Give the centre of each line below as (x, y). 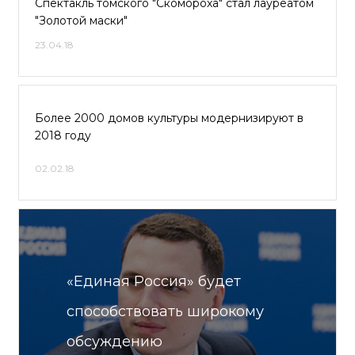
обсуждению (115, 342)
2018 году (63, 136)
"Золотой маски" (81, 21)
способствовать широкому (165, 311)
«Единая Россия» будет (154, 281)
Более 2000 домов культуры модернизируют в (169, 118)
